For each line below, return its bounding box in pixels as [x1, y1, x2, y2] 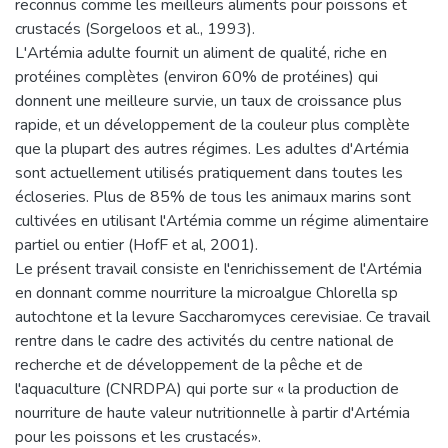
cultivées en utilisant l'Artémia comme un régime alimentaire [15, 209, 429, 232]
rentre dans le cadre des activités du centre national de [15, 329, 394, 352]
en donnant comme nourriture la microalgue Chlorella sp [15, 281, 398, 304]
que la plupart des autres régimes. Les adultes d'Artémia [15, 137, 409, 160]
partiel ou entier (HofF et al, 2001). [15, 233, 258, 256]
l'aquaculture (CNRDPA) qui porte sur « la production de [15, 377, 399, 400]
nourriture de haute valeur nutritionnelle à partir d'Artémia [15, 401, 410, 424]
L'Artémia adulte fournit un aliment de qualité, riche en [15, 41, 387, 64]
